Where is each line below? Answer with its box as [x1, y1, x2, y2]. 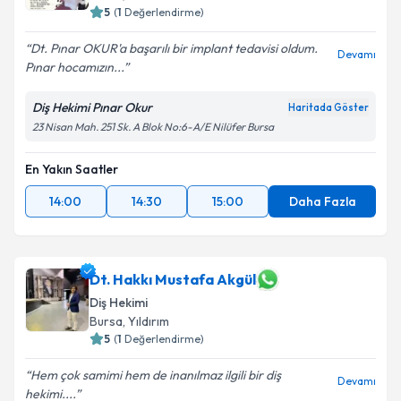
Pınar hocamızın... [25, 59, 124, 75]
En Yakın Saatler [25, 161, 118, 177]
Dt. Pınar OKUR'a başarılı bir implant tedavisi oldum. [30, 40, 318, 56]
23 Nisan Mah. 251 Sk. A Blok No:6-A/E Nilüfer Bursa [32, 120, 274, 133]
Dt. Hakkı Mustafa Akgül [90, 270, 256, 288]
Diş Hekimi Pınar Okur [32, 99, 152, 115]
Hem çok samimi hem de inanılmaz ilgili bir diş [30, 367, 281, 383]
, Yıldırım [123, 313, 169, 329]
